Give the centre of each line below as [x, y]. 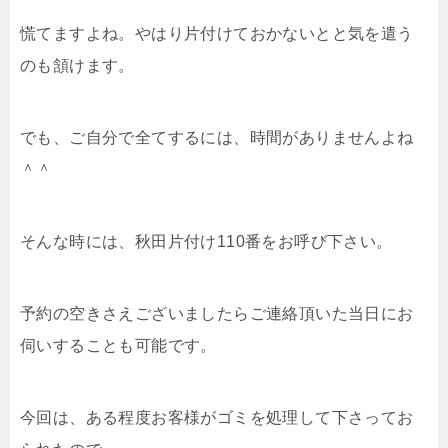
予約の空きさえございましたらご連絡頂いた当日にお [217, 313]
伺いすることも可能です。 [118, 345]
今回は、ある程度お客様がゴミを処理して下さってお [217, 417]
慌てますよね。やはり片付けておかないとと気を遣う [217, 33]
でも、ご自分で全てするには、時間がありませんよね [217, 137]
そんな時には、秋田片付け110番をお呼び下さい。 [206, 241]
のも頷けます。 [77, 65]
